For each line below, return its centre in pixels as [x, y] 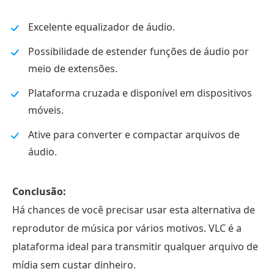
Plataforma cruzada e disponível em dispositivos [140, 93]
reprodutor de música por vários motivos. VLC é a [127, 228]
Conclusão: [39, 191]
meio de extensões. [73, 68]
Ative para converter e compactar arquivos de [134, 134]
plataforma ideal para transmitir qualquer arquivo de [135, 246]
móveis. [46, 110]
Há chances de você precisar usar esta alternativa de [134, 209]
